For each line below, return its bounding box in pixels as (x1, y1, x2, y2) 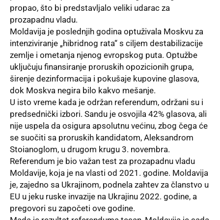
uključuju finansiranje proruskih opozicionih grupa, (10, 62, 193, 72)
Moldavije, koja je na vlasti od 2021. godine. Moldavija (10, 168, 208, 178)
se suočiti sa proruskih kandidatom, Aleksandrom (10, 133, 193, 143)
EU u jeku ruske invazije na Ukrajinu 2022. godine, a (10, 192, 197, 202)
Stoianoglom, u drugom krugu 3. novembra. (10, 144, 170, 155)
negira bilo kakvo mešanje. (57, 85, 156, 96)
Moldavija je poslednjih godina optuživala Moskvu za (10, 27, 203, 37)
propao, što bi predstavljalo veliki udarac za (10, 3, 170, 13)
